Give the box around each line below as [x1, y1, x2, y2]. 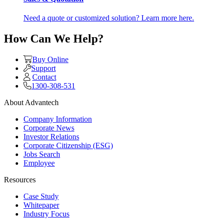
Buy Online [32, 55, 68, 64]
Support [31, 64, 56, 72]
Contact [32, 72, 56, 81]
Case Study [23, 192, 59, 200]
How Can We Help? [4, 32, 104, 45]
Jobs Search [23, 150, 60, 158]
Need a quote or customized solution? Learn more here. [23, 14, 194, 22]
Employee [23, 158, 55, 167]
